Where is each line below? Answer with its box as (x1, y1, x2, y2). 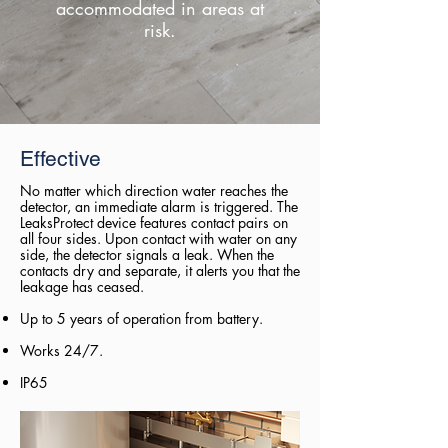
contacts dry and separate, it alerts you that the (20, 261, 300, 280)
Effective (20, 146, 101, 171)
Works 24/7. (20, 341, 103, 360)
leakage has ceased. (20, 277, 144, 296)
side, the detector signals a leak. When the (20, 245, 274, 264)
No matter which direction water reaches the (20, 181, 288, 200)
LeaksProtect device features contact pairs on (20, 213, 288, 232)
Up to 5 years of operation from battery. (20, 309, 263, 328)
